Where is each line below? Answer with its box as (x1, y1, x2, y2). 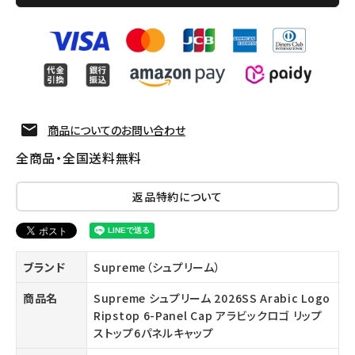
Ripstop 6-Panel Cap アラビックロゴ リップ (94, 307, 323, 324)
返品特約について (132, 189, 223, 205)
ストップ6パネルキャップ (94, 325, 214, 342)
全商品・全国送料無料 (16, 148, 142, 168)
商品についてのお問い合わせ (48, 122, 185, 139)
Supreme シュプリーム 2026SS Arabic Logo (94, 290, 331, 307)
